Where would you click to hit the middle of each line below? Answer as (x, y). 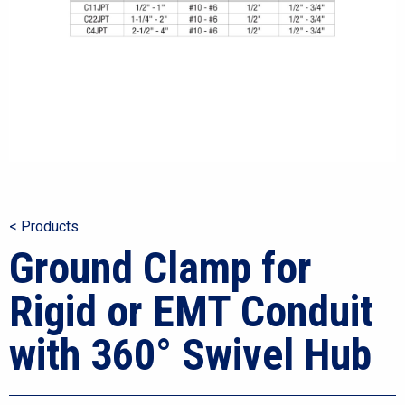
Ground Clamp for (160, 268)
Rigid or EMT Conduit (191, 311)
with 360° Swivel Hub (190, 355)
